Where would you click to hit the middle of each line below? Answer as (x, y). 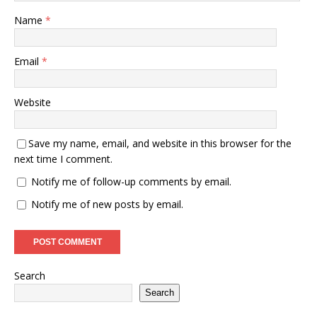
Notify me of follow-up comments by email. (131, 181)
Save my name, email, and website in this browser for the (160, 143)
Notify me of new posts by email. (107, 204)
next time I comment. (63, 158)
